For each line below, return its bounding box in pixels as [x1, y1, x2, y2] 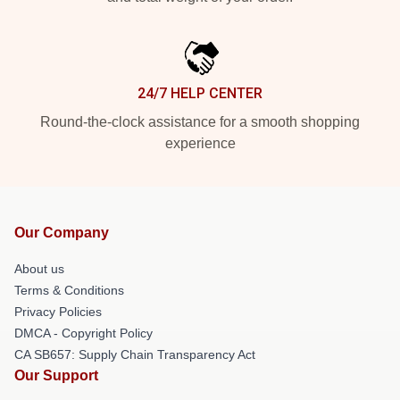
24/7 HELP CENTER [137, 85, 262, 102]
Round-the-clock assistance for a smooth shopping [40, 114, 360, 129]
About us [14, 262, 64, 276]
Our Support [14, 368, 98, 383]
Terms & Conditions [14, 283, 124, 297]
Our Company [14, 225, 109, 240]
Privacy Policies [14, 304, 102, 319]
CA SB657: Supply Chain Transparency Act [14, 347, 255, 362]
